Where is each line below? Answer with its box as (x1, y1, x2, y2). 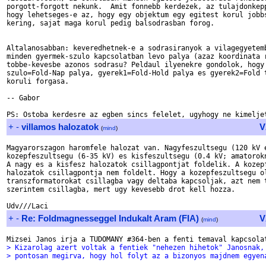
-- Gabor (7, 94, 40, 102)
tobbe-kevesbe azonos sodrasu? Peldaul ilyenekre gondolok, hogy (7, 61, 264, 69)
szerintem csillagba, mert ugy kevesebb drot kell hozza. (7, 185, 235, 194)
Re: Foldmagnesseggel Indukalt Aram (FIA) (21, 213, 199, 223)
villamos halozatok (21, 122, 99, 132)
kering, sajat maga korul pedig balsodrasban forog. (7, 19, 214, 27)
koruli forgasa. (7, 77, 73, 85)
